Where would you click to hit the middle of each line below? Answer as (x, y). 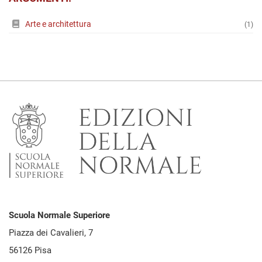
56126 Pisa (30, 251)
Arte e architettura (58, 24)
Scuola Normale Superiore (59, 216)
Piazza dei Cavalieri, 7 (51, 233)
